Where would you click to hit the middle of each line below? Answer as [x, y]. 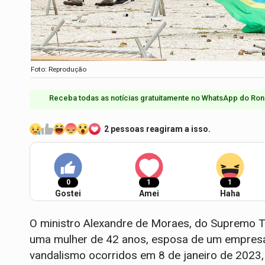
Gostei [68, 193]
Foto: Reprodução [59, 69]
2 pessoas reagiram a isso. [157, 129]
